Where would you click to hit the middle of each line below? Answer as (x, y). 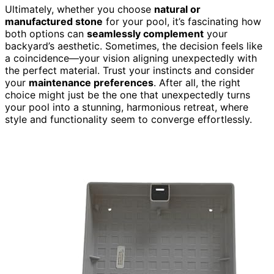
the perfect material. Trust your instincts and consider (130, 70)
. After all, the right (197, 82)
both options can (46, 33)
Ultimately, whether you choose (80, 9)
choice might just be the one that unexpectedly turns (128, 94)
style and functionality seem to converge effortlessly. (128, 119)
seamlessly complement (145, 33)
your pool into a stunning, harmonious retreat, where (127, 107)
